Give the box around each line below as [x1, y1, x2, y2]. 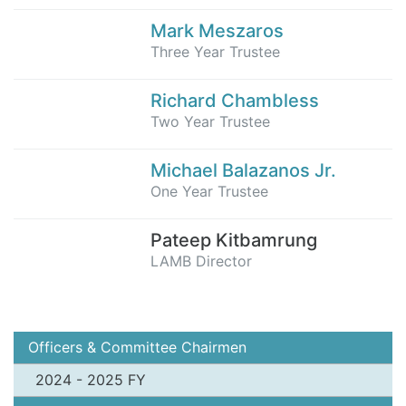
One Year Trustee [150, 181, 268, 200]
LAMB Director [150, 251, 252, 270]
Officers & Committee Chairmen [28, 337, 246, 356]
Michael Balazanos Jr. [150, 159, 336, 181]
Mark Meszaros [150, 19, 284, 42]
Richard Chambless [150, 89, 319, 111]
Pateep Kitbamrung [150, 228, 317, 251]
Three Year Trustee [150, 42, 280, 61]
